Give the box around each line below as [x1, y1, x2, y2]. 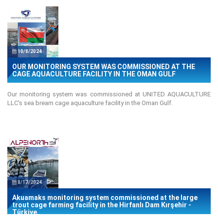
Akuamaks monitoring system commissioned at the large [12, 194, 198, 201]
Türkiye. [12, 208, 39, 216]
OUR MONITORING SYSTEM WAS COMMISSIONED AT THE [12, 62, 195, 71]
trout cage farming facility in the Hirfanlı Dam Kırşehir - [12, 201, 191, 209]
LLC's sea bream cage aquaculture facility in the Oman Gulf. [7, 99, 173, 107]
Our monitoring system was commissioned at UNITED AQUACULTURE [7, 90, 211, 98]
